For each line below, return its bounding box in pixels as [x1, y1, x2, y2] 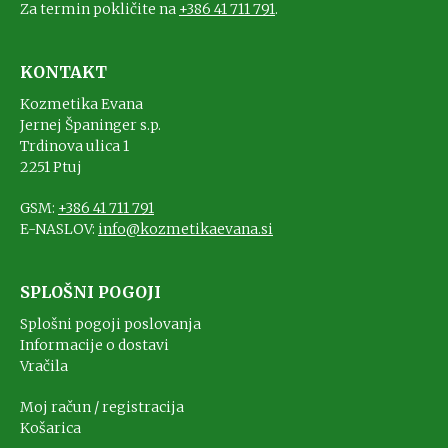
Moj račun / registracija [20, 398, 184, 417]
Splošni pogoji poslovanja [20, 315, 201, 334]
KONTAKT [20, 62, 107, 83]
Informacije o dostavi [20, 336, 169, 355]
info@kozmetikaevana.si [98, 220, 273, 239]
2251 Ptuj [20, 158, 82, 177]
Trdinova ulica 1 [20, 137, 129, 156]
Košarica [20, 419, 81, 438]
